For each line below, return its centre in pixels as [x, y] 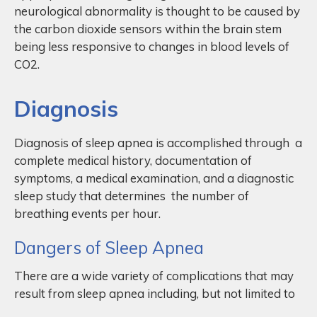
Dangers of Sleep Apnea [109, 247]
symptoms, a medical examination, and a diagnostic [155, 178]
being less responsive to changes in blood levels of [152, 46]
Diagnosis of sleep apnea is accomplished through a [158, 142]
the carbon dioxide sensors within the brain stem [148, 28]
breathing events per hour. [87, 213]
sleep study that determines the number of [132, 195]
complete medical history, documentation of [133, 160]
